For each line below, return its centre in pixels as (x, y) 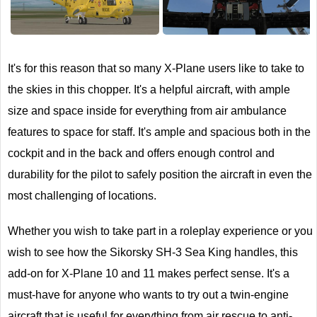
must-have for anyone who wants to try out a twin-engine (148, 294)
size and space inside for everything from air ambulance (147, 110)
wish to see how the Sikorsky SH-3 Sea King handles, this (153, 252)
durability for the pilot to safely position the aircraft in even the (160, 174)
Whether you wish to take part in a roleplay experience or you (160, 231)
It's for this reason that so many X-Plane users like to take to (156, 68)
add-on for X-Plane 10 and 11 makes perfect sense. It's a (149, 273)
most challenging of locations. (82, 195)
